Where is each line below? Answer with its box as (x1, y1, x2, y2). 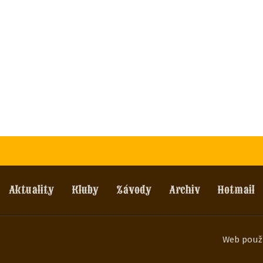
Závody (116, 183, 151, 197)
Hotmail (217, 183, 255, 197)
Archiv (168, 183, 200, 197)
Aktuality (8, 183, 54, 197)
